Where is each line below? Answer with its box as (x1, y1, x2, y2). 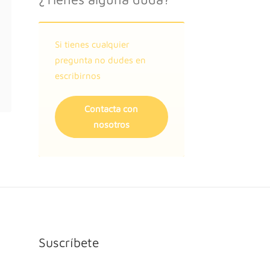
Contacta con (84, 104, 139, 114)
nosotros (93, 119, 130, 130)
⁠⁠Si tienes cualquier (54, 39, 130, 49)
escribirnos (54, 71, 101, 81)
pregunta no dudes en (54, 55, 146, 65)
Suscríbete (38, 235, 99, 250)
